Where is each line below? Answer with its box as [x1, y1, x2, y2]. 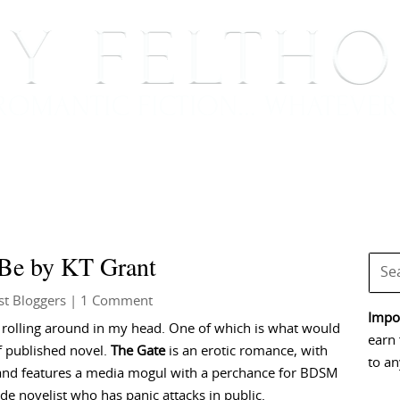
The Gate [111, 345, 165, 358]
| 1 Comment [66, 295, 153, 308]
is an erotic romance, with [165, 345, 328, 358]
